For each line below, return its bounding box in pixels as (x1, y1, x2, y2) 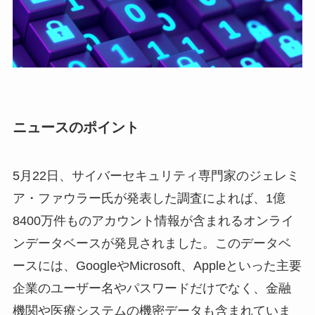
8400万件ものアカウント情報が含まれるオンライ (12, 214, 294, 229)
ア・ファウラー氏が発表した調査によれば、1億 (12, 191, 285, 206)
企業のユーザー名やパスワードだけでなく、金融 (12, 281, 291, 296)
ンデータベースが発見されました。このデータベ (12, 236, 291, 251)
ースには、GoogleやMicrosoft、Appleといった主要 (12, 259, 302, 274)
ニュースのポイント (12, 119, 139, 135)
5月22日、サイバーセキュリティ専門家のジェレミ (12, 169, 300, 184)
